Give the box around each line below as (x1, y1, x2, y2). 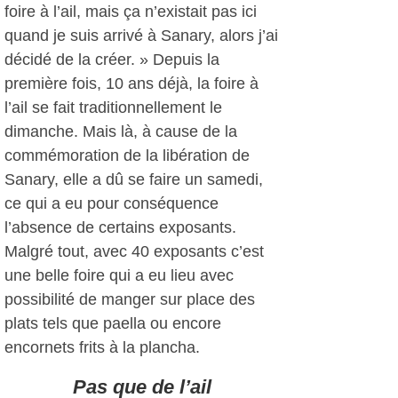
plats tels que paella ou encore (4, 314, 221, 332)
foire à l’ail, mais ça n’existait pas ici (4, 3, 257, 20)
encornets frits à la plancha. (4, 338, 200, 356)
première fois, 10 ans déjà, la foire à (4, 75, 259, 92)
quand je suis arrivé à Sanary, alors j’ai (4, 27, 278, 44)
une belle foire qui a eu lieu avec (4, 267, 234, 284)
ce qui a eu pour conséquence (4, 195, 219, 212)
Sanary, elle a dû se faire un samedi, (4, 171, 263, 188)
